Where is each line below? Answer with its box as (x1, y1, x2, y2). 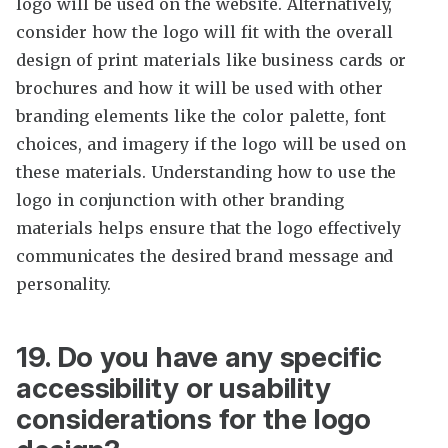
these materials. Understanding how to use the (16, 161, 397, 182)
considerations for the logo (16, 402, 372, 437)
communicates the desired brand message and (16, 245, 394, 266)
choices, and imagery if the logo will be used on (16, 133, 406, 154)
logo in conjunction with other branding (16, 189, 344, 210)
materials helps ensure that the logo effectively (16, 217, 402, 238)
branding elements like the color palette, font (16, 105, 387, 126)
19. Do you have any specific (16, 340, 382, 375)
